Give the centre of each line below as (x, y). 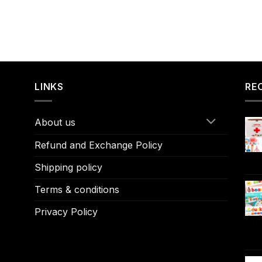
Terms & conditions (77, 189)
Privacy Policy (66, 211)
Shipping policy (68, 167)
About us (55, 122)
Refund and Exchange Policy (99, 145)
